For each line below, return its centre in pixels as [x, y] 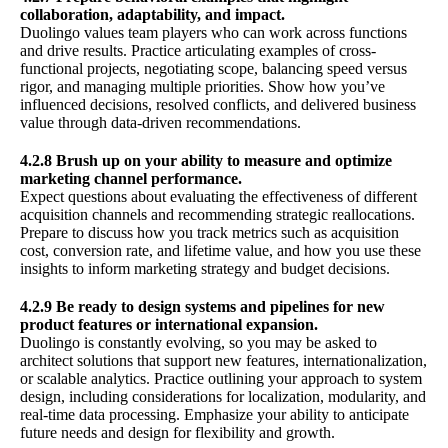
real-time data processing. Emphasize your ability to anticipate [214, 414]
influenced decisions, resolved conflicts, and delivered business [218, 104]
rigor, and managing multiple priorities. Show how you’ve [202, 86]
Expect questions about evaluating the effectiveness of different [218, 196]
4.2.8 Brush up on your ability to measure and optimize [206, 160]
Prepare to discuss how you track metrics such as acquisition [209, 232]
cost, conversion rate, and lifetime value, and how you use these [220, 250]
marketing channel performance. [131, 178]
